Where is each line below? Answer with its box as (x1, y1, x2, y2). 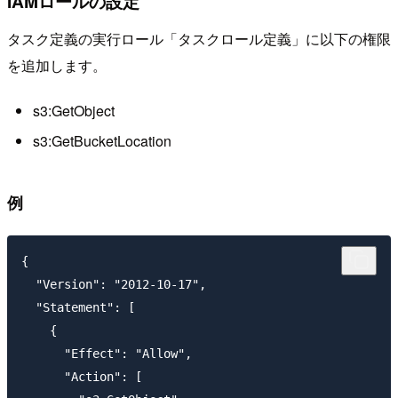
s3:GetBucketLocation (32, 130, 171, 151)
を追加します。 (7, 54, 107, 76)
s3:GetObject (32, 100, 115, 122)
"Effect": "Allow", (21, 346, 192, 362)
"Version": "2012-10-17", (21, 277, 206, 292)
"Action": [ (21, 370, 142, 385)
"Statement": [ (21, 300, 135, 315)
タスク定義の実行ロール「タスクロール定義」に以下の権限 (7, 28, 391, 49)
